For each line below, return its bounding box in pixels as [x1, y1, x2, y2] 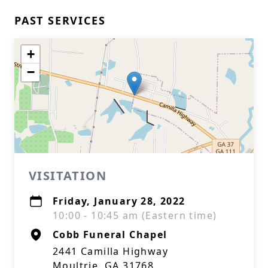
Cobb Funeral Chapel [53, 228, 167, 241]
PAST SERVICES [14, 13, 106, 28]
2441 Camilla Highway [53, 245, 168, 258]
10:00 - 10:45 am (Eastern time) [53, 209, 217, 222]
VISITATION [29, 167, 106, 184]
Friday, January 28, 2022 [53, 194, 185, 208]
